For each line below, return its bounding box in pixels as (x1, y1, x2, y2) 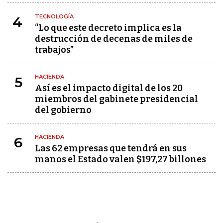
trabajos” (35, 44, 74, 56)
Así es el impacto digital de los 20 (35, 83, 183, 94)
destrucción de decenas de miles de (35, 33, 193, 45)
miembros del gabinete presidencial (35, 94, 198, 105)
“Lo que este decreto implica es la (35, 22, 182, 34)
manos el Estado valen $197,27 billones (35, 154, 206, 165)
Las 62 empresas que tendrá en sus (35, 143, 187, 154)
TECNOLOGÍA (35, 13, 74, 20)
